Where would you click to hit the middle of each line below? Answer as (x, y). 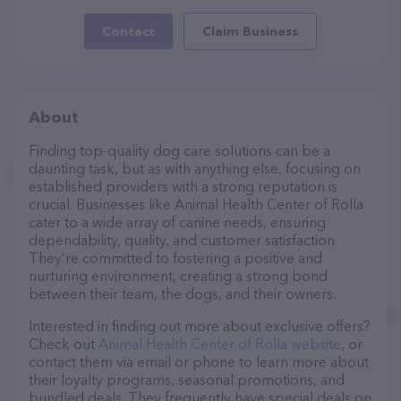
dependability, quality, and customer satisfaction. (183, 240)
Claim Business (250, 31)
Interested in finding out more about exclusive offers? (200, 326)
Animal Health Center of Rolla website (220, 344)
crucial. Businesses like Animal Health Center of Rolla (196, 204)
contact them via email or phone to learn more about (199, 362)
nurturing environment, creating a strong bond (178, 276)
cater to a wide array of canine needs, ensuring (177, 222)
